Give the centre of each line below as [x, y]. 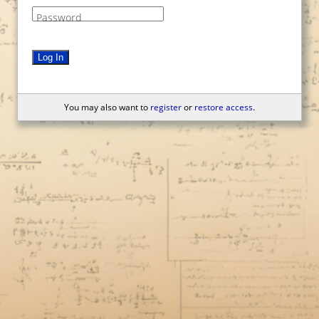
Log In [51, 57]
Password [59, 17]
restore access [224, 107]
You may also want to [107, 107]
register [166, 107]
